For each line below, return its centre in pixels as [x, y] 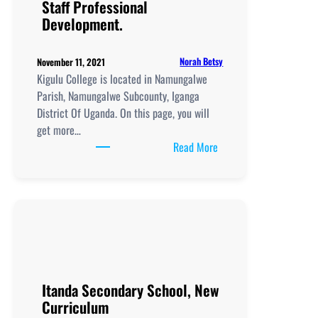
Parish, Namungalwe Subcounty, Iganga [118, 95]
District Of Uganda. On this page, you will [123, 113]
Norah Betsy [202, 61]
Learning [235, 265]
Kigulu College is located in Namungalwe [122, 78]
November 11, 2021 [71, 61]
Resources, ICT [248, 282]
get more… [59, 130]
